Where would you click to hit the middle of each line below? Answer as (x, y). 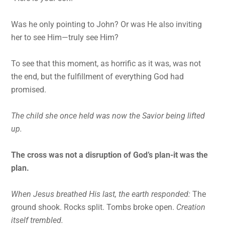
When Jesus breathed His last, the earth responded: (101, 194)
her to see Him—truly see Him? (65, 37)
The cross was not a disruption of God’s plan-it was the (110, 155)
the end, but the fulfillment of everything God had (98, 76)
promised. (29, 89)
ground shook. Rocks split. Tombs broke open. (94, 207)
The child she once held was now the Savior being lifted (108, 116)
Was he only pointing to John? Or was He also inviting (107, 24)
